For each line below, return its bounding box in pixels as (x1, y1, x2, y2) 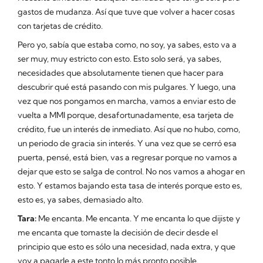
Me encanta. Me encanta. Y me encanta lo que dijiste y (36, 213, 240, 224)
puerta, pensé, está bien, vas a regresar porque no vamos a (18, 151, 237, 163)
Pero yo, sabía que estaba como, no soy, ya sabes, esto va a (18, 39, 237, 50)
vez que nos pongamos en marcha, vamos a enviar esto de (18, 95, 236, 106)
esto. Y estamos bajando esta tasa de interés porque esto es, (18, 180, 242, 191)
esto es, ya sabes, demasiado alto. (18, 194, 143, 205)
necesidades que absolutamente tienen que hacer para (18, 67, 224, 78)
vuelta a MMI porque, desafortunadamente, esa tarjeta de (18, 109, 234, 120)
